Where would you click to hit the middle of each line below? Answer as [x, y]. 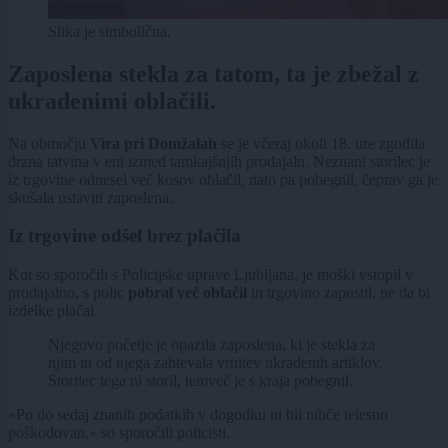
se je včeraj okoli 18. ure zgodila [323, 143]
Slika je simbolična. [109, 31]
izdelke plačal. [53, 310]
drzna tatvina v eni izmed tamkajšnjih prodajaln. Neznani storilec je [219, 161]
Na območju [49, 143]
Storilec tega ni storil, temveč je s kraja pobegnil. [200, 380]
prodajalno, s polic [68, 292]
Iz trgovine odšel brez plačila [124, 236]
